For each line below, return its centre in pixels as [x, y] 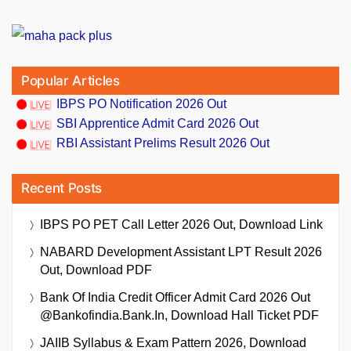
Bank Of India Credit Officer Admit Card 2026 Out [175, 297]
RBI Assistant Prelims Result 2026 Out [163, 143]
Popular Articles [71, 81]
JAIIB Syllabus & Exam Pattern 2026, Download [173, 342]
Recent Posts [62, 188]
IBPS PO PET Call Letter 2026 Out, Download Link [181, 224]
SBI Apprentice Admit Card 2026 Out [157, 124]
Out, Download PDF [96, 270]
